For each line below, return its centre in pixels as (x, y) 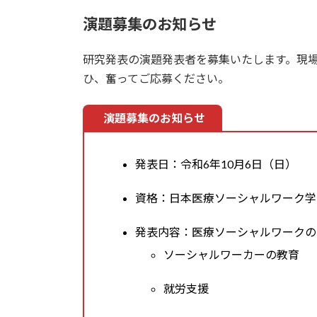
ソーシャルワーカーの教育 (231, 254)
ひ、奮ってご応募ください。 (156, 79)
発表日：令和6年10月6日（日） (216, 163)
